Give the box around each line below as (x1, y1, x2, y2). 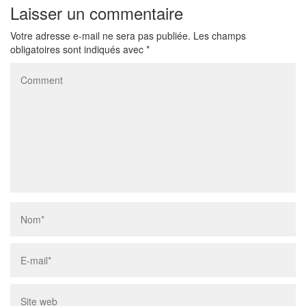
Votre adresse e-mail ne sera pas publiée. (10, 29, 191, 42)
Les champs (193, 29, 246, 42)
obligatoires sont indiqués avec (10, 42, 146, 56)
